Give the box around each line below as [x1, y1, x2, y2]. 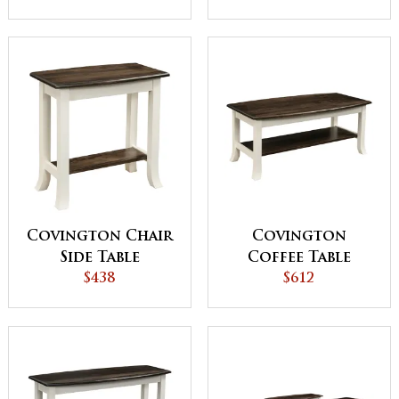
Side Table [60, 251, 140, 266]
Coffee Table [248, 251, 351, 266]
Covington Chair [27, 230, 173, 245]
